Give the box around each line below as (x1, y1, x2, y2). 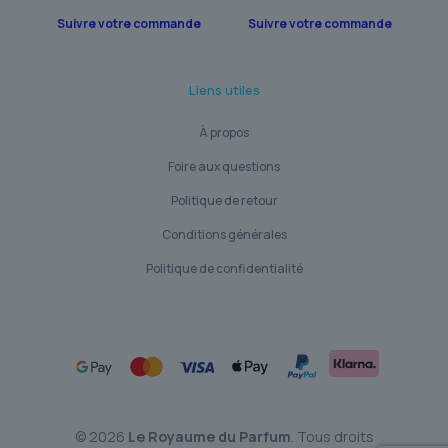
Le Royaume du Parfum (127, 426, 291, 446)
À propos (199, 123, 249, 141)
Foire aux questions (168, 157, 280, 175)
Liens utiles (188, 80, 260, 99)
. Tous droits (290, 426, 374, 446)
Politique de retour (170, 191, 278, 209)
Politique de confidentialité (145, 259, 303, 277)
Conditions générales (161, 225, 287, 243)
